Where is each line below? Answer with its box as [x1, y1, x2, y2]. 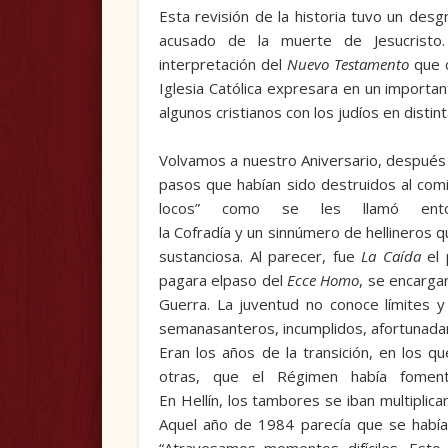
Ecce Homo [286, 270, 360, 291]
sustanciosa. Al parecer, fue [158, 246, 362, 267]
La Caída [361, 246, 421, 267]
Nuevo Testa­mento [287, 54, 410, 75]
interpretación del [158, 54, 288, 75]
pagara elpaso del [158, 270, 287, 291]
